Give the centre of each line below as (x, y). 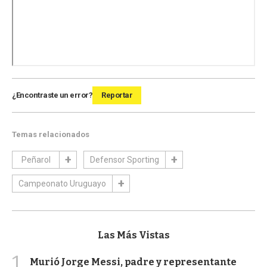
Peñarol (36, 159)
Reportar (117, 95)
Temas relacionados (51, 134)
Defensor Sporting (125, 159)
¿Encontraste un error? (52, 95)
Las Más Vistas (133, 235)
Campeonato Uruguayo (62, 183)
